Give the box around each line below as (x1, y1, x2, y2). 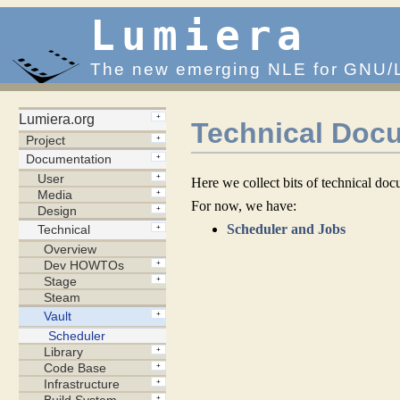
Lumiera (90, 12, 309, 61)
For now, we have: (191, 197, 297, 213)
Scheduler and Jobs (227, 221, 346, 237)
